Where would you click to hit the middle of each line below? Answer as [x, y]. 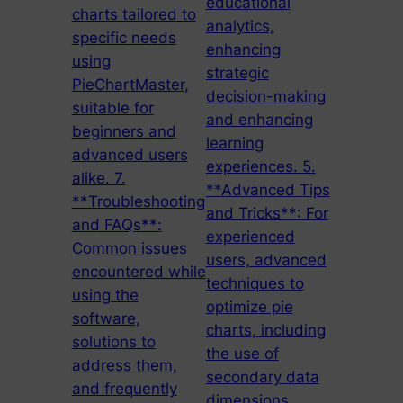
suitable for [112, 108]
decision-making [265, 97]
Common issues [129, 249]
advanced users [130, 155]
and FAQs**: [116, 225]
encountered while [139, 272]
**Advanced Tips [268, 190]
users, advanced [266, 260]
